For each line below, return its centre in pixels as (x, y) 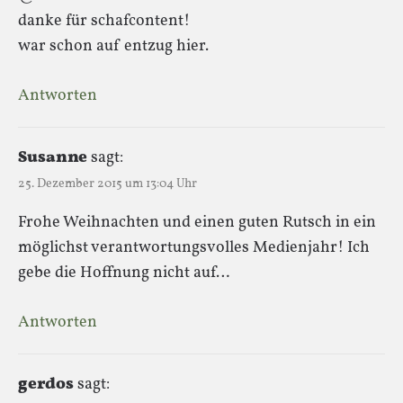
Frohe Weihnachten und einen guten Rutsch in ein (197, 222)
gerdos (46, 384)
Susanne (53, 157)
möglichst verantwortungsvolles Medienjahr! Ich (194, 247)
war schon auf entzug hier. (113, 46)
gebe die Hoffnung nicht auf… (124, 273)
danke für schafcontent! (104, 21)
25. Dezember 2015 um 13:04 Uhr (107, 184)
